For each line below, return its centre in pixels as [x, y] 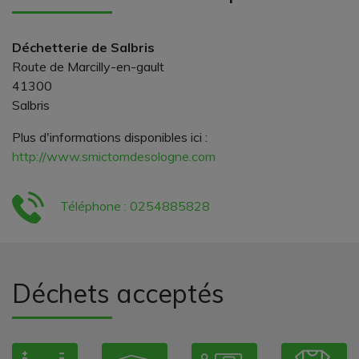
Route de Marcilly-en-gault [88, 66]
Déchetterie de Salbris [83, 47]
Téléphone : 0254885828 [133, 206]
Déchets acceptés [118, 293]
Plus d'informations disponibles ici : [110, 137]
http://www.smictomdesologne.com [114, 156]
